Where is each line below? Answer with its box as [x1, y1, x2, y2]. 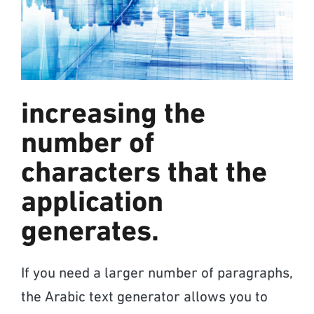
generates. [21, 217, 159, 248]
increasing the [21, 100, 205, 130]
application [21, 188, 163, 219]
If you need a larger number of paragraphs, [21, 266, 293, 281]
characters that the [21, 158, 267, 189]
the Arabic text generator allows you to [21, 289, 268, 305]
